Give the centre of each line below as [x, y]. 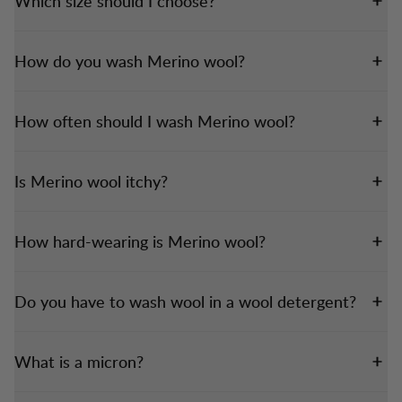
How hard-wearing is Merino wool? [140, 241]
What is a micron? [79, 361]
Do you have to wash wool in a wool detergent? [185, 301]
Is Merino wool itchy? [91, 181]
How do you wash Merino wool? [130, 61]
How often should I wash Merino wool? [155, 121]
